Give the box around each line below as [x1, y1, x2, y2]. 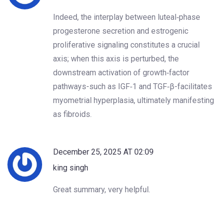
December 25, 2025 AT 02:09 [53, 147, 154, 157]
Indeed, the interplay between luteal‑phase [53, 12, 200, 22]
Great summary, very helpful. [53, 184, 150, 194]
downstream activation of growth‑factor [53, 67, 189, 77]
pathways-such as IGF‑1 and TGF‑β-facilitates [53, 81, 212, 91]
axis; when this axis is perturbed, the [53, 54, 179, 63]
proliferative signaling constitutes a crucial [53, 40, 200, 50]
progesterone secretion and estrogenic [53, 26, 188, 36]
